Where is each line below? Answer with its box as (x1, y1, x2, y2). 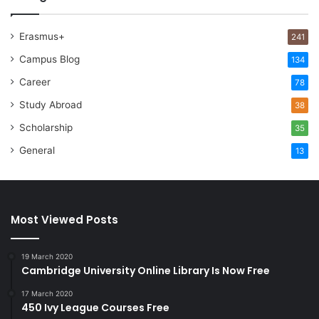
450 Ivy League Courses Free (21, 300, 169, 315)
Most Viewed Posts (11, 212, 118, 228)
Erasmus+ (19, 31, 65, 43)
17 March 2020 (21, 289, 73, 298)
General (19, 145, 55, 157)
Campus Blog (19, 53, 80, 66)
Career (19, 76, 51, 88)
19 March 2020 (21, 252, 73, 261)
